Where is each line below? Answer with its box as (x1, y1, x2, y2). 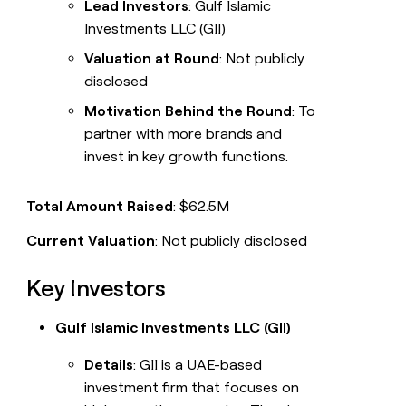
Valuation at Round (84, 50, 220, 68)
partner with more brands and (84, 125, 283, 143)
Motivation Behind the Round (84, 102, 293, 121)
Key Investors (26, 275, 166, 303)
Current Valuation (26, 232, 156, 250)
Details (84, 356, 134, 374)
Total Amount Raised (26, 198, 174, 216)
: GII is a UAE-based (133, 356, 263, 374)
